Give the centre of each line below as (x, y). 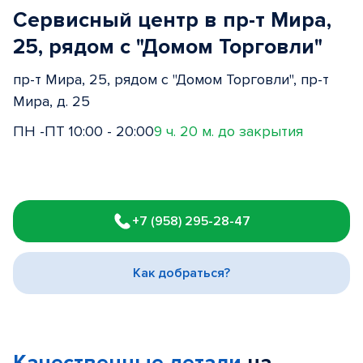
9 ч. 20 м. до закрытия (228, 131)
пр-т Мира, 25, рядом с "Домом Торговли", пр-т (171, 79)
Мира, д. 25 (51, 101)
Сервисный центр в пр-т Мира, (172, 20)
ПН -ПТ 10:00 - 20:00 (83, 131)
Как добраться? (181, 273)
